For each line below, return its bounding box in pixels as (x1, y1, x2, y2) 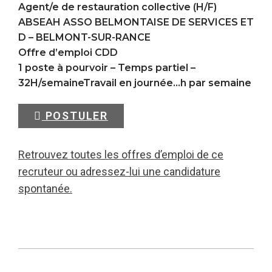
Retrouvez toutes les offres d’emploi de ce (18, 148, 223, 161)
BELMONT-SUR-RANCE (36, 32, 151, 43)
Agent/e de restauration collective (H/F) (18, 1, 217, 13)
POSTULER (41, 109, 109, 122)
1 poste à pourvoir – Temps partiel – (18, 62, 195, 73)
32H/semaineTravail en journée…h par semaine (18, 77, 251, 89)
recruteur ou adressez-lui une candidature (18, 165, 220, 178)
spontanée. (18, 182, 72, 195)
